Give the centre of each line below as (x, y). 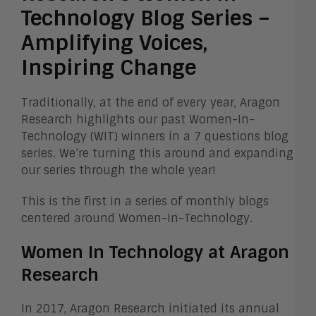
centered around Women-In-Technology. (139, 219)
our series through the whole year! (119, 171)
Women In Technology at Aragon (155, 253)
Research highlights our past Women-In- (138, 120)
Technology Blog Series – (146, 19)
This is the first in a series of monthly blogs (145, 202)
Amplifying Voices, (114, 43)
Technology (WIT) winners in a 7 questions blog (155, 137)
